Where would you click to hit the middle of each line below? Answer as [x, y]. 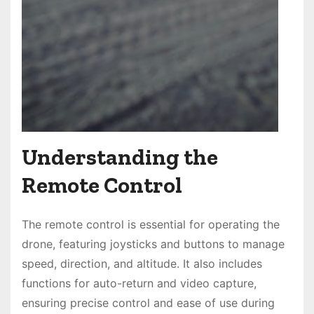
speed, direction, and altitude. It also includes [142, 264]
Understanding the [120, 157]
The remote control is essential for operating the [151, 225]
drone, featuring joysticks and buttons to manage [153, 244]
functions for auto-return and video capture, [139, 284]
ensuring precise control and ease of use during [148, 303]
